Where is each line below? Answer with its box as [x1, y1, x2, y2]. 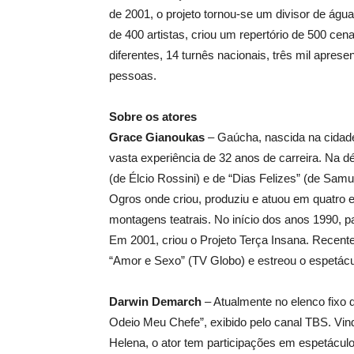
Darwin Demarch [109, 295, 201, 308]
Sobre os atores [109, 110, 197, 123]
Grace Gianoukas [109, 130, 205, 144]
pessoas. [109, 69, 156, 82]
